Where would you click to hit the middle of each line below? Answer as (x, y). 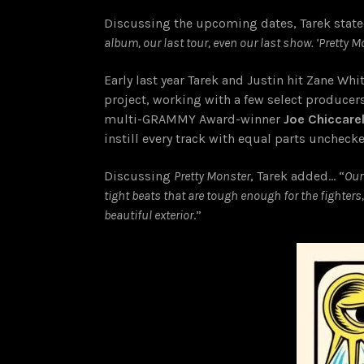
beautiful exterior (149, 215)
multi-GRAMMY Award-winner (194, 119)
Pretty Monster (212, 176)
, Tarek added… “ (297, 176)
